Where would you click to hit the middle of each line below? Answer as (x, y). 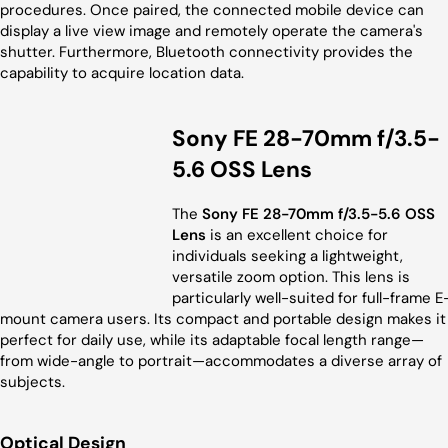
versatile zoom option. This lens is (291, 276)
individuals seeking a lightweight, (287, 255)
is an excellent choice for (297, 234)
